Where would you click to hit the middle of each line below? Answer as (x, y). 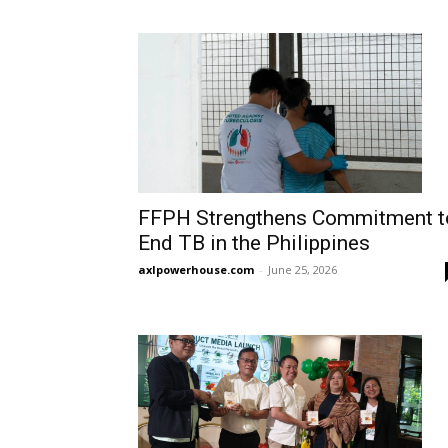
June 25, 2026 (302, 269)
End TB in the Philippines (254, 242)
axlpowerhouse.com (196, 269)
